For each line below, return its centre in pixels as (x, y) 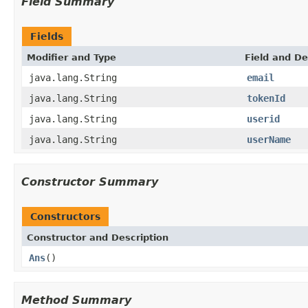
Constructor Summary (90, 181)
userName (269, 139)
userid (263, 119)
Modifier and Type (71, 57)
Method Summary (76, 300)
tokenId (266, 98)
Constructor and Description (98, 237)
